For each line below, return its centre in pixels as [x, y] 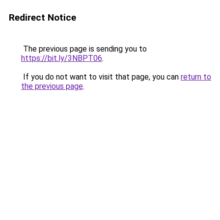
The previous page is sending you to [84, 49]
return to [196, 77]
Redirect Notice [42, 17]
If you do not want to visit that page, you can [101, 77]
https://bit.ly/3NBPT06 [62, 58]
